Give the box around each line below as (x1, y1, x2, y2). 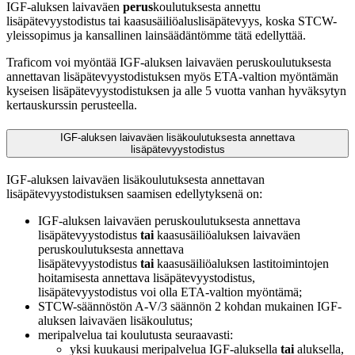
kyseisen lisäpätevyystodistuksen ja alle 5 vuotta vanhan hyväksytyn (6, 84, 346, 98)
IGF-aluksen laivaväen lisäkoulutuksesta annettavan (6, 172, 265, 186)
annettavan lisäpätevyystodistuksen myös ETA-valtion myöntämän (6, 70, 338, 84)
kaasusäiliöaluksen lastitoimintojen (157, 256, 329, 270)
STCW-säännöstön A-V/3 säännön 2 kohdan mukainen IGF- (38, 299, 342, 313)
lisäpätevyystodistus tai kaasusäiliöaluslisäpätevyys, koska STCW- (6, 14, 337, 29)
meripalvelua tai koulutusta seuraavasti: (38, 327, 233, 342)
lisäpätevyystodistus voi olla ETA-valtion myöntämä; (38, 284, 302, 299)
